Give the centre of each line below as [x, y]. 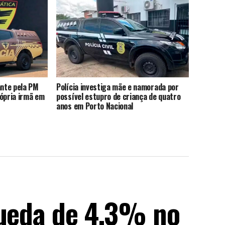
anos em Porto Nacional [95, 106]
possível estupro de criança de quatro [119, 97]
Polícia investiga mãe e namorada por [118, 87]
